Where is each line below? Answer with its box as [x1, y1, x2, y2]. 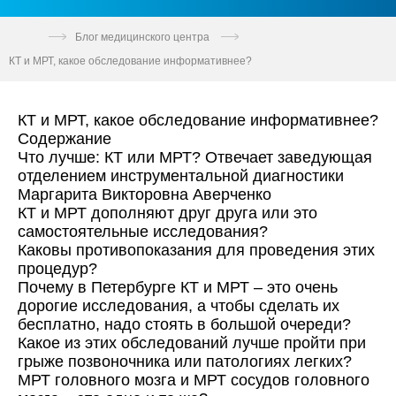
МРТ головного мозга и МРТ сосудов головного [18, 370, 369, 389]
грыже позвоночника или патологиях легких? [18, 352, 352, 370]
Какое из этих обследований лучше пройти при [18, 333, 366, 352]
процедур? [18, 259, 97, 278]
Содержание [18, 129, 111, 148]
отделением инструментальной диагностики [18, 166, 344, 185]
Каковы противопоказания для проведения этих [18, 240, 375, 259]
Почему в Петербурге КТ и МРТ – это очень [18, 278, 338, 296]
